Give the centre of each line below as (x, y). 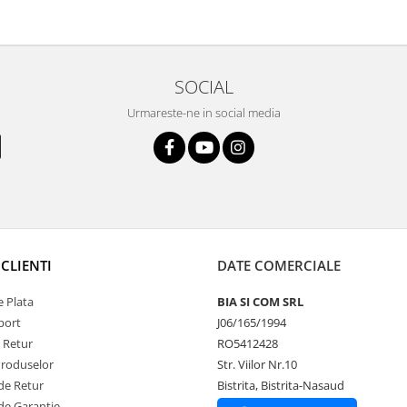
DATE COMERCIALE (279, 266)
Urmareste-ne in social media (203, 113)
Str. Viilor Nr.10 (257, 365)
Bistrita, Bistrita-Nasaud (281, 386)
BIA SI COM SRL (260, 302)
